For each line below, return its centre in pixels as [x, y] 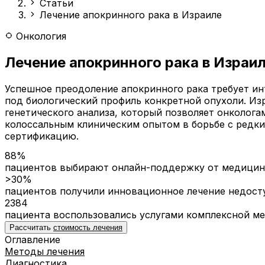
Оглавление [33, 240]
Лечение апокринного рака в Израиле [131, 15]
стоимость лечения [88, 228]
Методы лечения [45, 252]
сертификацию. [42, 136]
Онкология [40, 36]
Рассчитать [31, 228]
